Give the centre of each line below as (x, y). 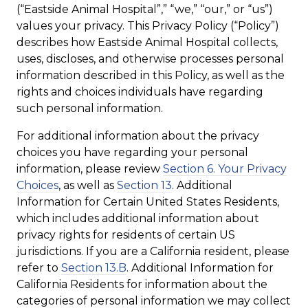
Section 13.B (94, 268)
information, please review (90, 169)
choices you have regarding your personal (132, 152)
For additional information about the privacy (138, 136)
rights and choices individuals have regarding (140, 92)
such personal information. (90, 108)
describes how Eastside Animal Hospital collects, (147, 42)
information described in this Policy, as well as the (151, 75)
